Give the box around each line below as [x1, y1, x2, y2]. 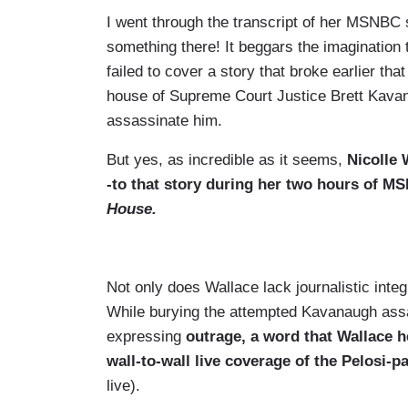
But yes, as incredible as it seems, [107, 150, 347, 168]
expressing [107, 327, 186, 345]
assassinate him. [107, 111, 222, 129]
